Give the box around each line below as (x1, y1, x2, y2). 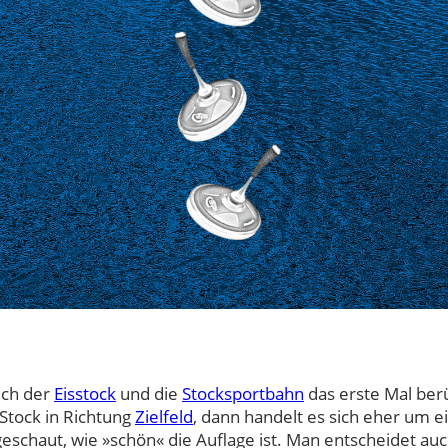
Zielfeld (135, 405, 193, 429)
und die (116, 382, 182, 406)
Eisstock (54, 382, 116, 406)
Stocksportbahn (182, 382, 304, 406)
